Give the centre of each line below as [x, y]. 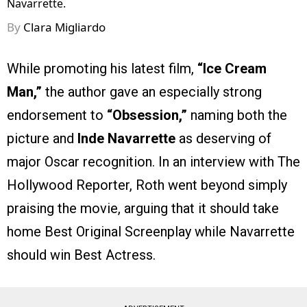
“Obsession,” [147, 115]
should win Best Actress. [81, 255]
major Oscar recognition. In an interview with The [153, 161]
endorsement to [57, 115]
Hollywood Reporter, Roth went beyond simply [147, 185]
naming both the [237, 115]
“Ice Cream [230, 68]
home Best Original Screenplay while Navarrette [151, 231]
